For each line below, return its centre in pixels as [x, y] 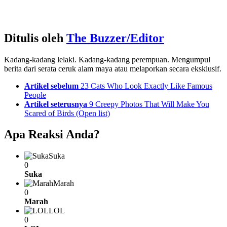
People [35, 95]
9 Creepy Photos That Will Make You [149, 104]
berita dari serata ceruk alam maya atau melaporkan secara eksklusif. [113, 68]
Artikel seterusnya [56, 104]
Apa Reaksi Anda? [52, 135]
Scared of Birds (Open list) [67, 113]
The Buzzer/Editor [115, 38]
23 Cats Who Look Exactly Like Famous [146, 86]
